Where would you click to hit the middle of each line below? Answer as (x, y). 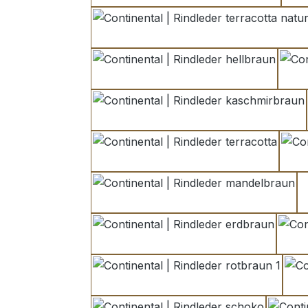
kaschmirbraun (237, 118)
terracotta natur (241, 35)
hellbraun (208, 77)
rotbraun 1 (213, 283)
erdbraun (207, 242)
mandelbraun (228, 200)
